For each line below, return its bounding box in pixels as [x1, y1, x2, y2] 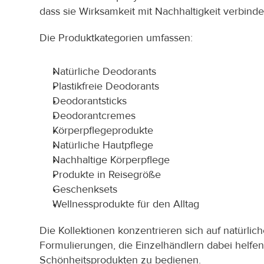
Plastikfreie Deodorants [52, 80, 160, 93]
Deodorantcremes [52, 110, 136, 122]
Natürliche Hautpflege [52, 139, 154, 151]
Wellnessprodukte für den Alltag [52, 198, 200, 210]
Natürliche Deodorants [52, 65, 157, 78]
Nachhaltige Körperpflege [52, 154, 170, 166]
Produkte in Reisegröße [52, 169, 161, 181]
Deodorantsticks [52, 95, 127, 107]
